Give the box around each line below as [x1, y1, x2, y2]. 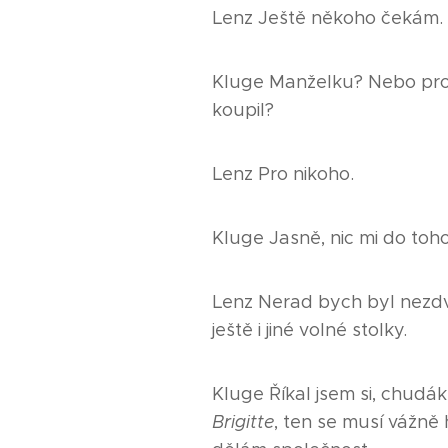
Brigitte [212, 410, 274, 433]
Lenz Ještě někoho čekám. [212, 6, 443, 29]
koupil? [212, 98, 274, 121]
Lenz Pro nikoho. [212, 162, 354, 185]
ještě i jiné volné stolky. [212, 318, 407, 341]
